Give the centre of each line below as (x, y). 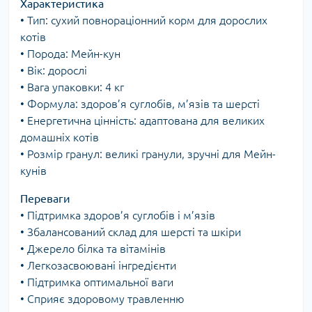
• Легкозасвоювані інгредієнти (98, 266)
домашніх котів (60, 138)
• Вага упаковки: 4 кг (72, 87)
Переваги (45, 199)
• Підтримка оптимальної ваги (97, 282)
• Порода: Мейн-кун (70, 54)
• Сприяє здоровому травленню (102, 299)
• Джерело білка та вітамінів (93, 249)
